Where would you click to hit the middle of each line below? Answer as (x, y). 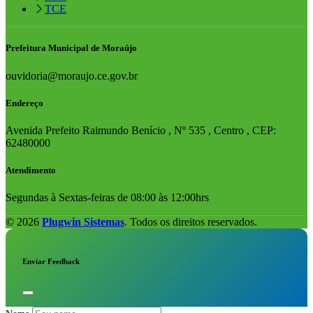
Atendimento (31, 170)
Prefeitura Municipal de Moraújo (71, 48)
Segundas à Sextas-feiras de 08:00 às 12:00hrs (107, 198)
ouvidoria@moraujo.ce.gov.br (72, 75)
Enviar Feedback (51, 262)
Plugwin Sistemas (83, 222)
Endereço (24, 103)
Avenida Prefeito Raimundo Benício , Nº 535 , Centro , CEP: (141, 130)
